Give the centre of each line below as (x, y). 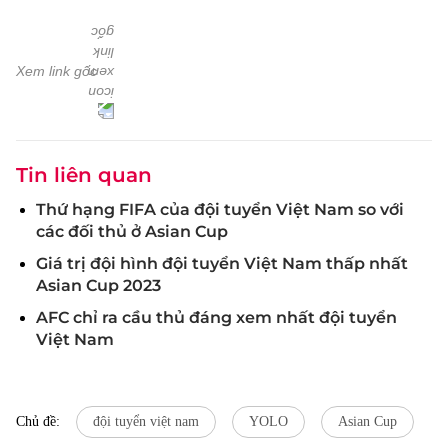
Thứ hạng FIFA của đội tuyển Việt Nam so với (220, 209)
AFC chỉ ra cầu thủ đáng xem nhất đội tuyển (216, 317)
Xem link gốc (56, 71)
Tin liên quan (84, 175)
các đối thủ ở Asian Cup (132, 231)
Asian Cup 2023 (98, 285)
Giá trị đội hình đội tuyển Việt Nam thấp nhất (222, 263)
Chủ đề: (38, 421)
